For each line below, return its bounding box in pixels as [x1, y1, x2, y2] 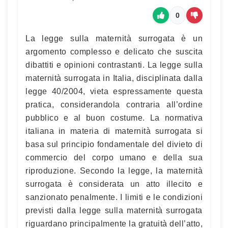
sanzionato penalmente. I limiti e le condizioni [25, 192, 203, 202]
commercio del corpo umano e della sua [25, 153, 203, 162]
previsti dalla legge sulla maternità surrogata [25, 206, 203, 215]
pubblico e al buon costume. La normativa [25, 113, 203, 122]
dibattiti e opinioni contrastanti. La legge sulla [25, 60, 203, 69]
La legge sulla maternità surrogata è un [25, 34, 203, 43]
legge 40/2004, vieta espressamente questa [25, 87, 203, 96]
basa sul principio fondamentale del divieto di [25, 139, 203, 149]
